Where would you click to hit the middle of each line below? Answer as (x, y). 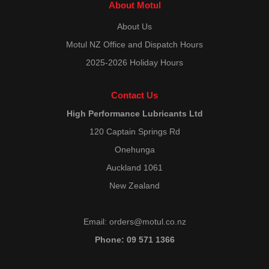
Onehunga (134, 150)
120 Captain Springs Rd (134, 132)
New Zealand (134, 186)
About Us (134, 27)
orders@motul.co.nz (147, 222)
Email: (96, 222)
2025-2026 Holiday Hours (134, 63)
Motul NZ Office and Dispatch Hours (134, 45)
